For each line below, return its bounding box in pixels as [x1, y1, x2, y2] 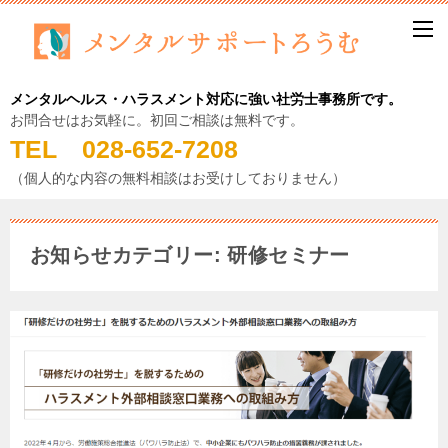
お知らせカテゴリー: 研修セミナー [30, 244, 350, 267]
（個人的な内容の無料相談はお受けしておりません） [10, 170, 346, 187]
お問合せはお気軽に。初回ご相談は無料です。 [10, 112, 304, 129]
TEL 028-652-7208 [10, 135, 263, 164]
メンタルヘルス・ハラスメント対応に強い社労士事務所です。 [10, 91, 402, 108]
